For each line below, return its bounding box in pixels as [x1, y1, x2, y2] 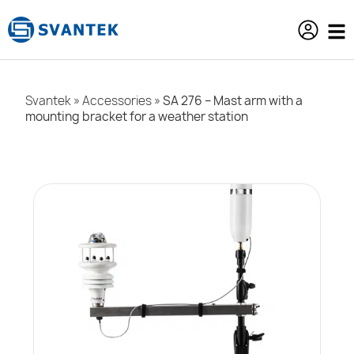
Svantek [25, 92, 71, 109]
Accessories [82, 92, 152, 109]
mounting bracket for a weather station [25, 108, 248, 125]
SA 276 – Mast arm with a [163, 92, 303, 109]
